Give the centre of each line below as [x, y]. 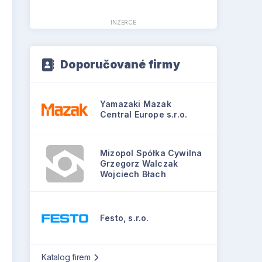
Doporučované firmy [120, 65]
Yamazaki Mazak [136, 104]
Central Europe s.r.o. [144, 115]
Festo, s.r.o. [125, 218]
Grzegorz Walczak [139, 164]
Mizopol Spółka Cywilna [151, 153]
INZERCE [123, 23]
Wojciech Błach [133, 174]
